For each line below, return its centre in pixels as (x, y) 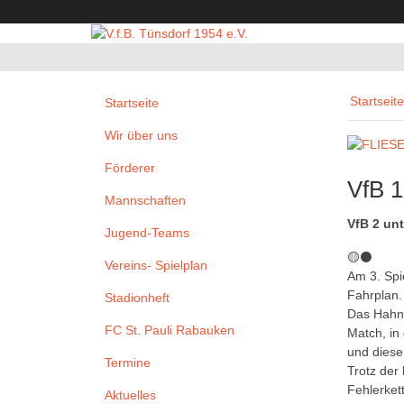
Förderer (130, 168)
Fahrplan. (375, 295)
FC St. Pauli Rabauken (170, 331)
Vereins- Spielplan (156, 266)
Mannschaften (145, 201)
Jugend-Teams (147, 233)
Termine (128, 363)
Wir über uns (141, 136)
